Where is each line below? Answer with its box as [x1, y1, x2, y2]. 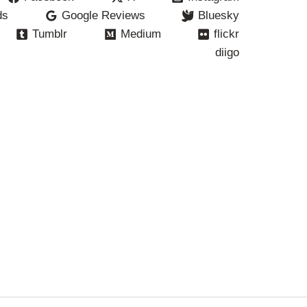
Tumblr [32, 27, 68, 41]
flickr [214, 27, 240, 41]
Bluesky [198, 9, 240, 23]
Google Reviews [61, 9, 145, 23]
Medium [120, 27, 161, 41]
